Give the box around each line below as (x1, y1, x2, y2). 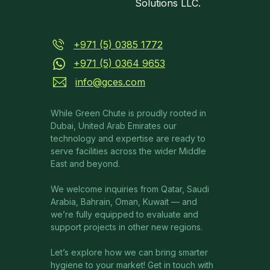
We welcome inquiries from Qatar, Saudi (51, 184, 209, 194)
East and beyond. (51, 159, 120, 169)
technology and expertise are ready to (51, 133, 206, 143)
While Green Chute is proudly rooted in (51, 108, 206, 118)
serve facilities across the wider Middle (51, 146, 206, 156)
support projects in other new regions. (51, 222, 202, 232)
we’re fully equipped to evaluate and (51, 209, 198, 219)
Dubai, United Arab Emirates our (51, 121, 177, 131)
